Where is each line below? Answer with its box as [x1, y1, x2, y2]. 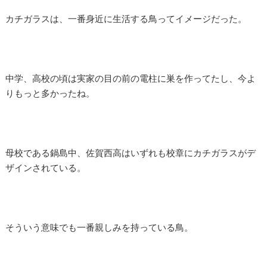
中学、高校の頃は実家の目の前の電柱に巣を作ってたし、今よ [5, 73, 256, 83]
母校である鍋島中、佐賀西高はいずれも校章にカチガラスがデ [5, 147, 256, 158]
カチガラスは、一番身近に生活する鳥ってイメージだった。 [5, 13, 247, 24]
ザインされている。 [5, 162, 86, 173]
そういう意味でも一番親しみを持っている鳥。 [5, 222, 193, 232]
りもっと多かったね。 [5, 88, 95, 98]
